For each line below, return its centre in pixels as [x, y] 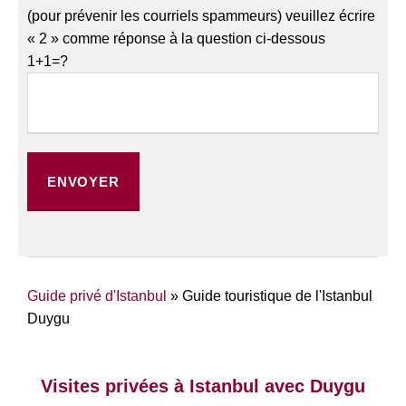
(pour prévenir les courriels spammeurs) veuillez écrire [201, 16]
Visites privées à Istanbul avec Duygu [203, 387]
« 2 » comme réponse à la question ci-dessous [176, 39]
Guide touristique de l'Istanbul [277, 296]
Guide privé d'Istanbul [97, 296]
